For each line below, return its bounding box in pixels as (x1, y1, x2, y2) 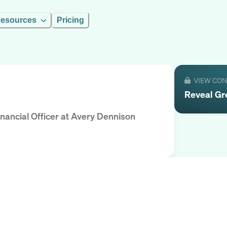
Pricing (57, 16, 84, 24)
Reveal (184, 88, 215, 100)
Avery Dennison (71, 110, 135, 123)
